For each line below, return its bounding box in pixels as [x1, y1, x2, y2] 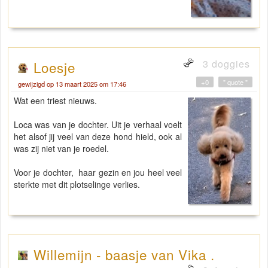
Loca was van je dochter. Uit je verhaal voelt [14, 118, 182, 130]
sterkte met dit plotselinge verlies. [14, 178, 140, 190]
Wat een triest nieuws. [14, 94, 97, 106]
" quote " [223, 77, 248, 87]
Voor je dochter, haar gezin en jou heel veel [14, 166, 182, 178]
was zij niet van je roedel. [14, 142, 109, 154]
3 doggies [200, 56, 250, 71]
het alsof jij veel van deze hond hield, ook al [14, 130, 182, 142]
